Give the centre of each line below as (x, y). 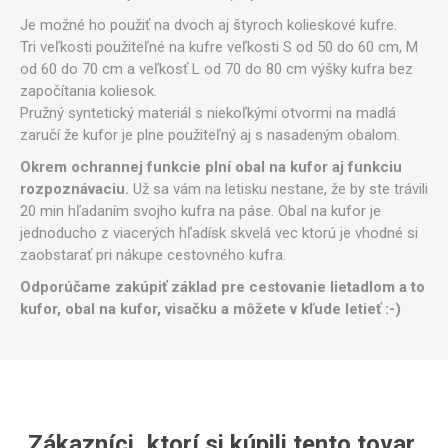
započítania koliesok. (88, 90)
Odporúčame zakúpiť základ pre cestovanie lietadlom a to (222, 286)
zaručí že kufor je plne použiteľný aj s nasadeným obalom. (210, 134)
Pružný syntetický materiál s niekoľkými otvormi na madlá (208, 112)
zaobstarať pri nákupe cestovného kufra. (153, 254)
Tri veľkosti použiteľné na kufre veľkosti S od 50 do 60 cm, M (219, 46)
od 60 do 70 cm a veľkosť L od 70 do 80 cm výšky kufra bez (216, 68)
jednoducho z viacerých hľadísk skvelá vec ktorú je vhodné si (219, 232)
